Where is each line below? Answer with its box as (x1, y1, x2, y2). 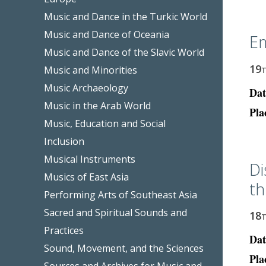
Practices (44, 223, 84, 237)
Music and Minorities (44, 63, 138, 77)
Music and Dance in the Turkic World (44, 9, 208, 23)
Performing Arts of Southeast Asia (44, 188, 198, 201)
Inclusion (44, 134, 85, 148)
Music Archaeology (44, 81, 129, 94)
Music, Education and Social (44, 116, 166, 130)
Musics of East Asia (44, 170, 129, 183)
